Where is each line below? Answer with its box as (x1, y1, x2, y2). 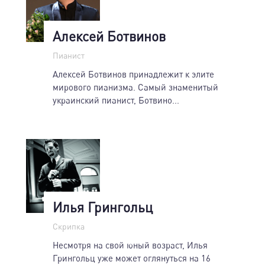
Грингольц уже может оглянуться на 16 (53, 252, 211, 263)
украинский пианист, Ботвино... (53, 94, 179, 105)
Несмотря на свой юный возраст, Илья (53, 239, 208, 250)
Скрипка (53, 221, 85, 231)
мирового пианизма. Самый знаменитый (53, 81, 218, 92)
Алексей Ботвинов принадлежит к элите (53, 68, 214, 79)
